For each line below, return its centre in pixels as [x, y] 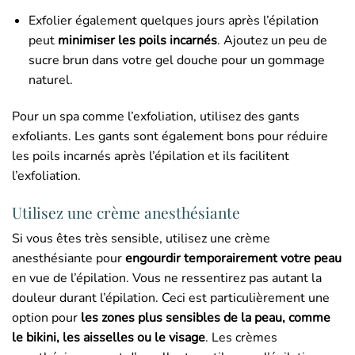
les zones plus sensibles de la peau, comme [206, 318]
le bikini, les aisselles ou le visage [109, 338]
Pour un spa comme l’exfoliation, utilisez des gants [156, 116]
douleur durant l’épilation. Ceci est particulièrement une [171, 298]
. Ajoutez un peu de [272, 40]
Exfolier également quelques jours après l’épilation [173, 20]
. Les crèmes [241, 338]
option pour [46, 318]
